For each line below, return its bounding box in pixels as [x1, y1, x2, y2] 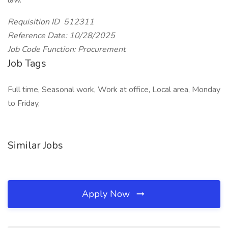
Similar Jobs [8, 138, 63, 152]
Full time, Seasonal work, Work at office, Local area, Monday [8, 84, 220, 95]
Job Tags [8, 56, 46, 70]
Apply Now [82, 188, 132, 200]
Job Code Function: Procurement [8, 44, 126, 55]
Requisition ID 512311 [8, 16, 94, 27]
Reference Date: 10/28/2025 [8, 30, 117, 41]
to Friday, [8, 98, 40, 109]
